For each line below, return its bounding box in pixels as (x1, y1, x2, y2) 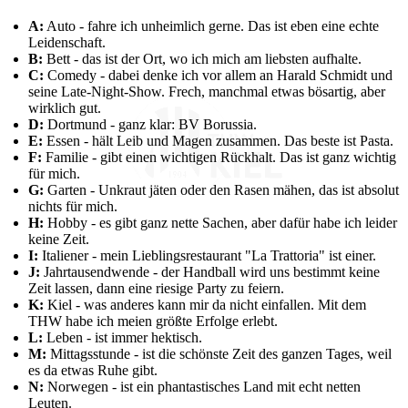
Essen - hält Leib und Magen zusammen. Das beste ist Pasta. (43, 133, 393, 149)
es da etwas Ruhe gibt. (28, 362, 158, 379)
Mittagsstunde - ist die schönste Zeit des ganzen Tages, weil (46, 346, 392, 362)
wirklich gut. (28, 100, 101, 117)
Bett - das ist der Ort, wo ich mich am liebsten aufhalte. (43, 51, 362, 67)
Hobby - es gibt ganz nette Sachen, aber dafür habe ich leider (44, 215, 397, 231)
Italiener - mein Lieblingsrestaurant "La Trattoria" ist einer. (38, 248, 376, 264)
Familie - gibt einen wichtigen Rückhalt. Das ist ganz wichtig (42, 149, 396, 166)
